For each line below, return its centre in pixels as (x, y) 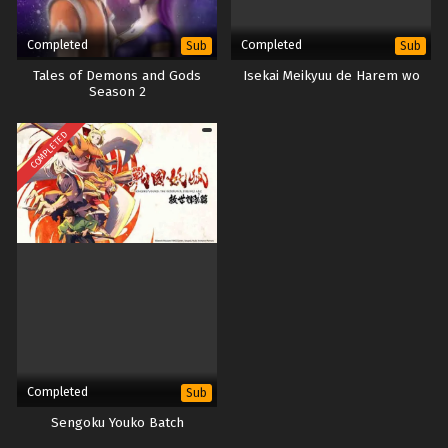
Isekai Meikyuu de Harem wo (331, 75)
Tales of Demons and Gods (117, 75)
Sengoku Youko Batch (117, 422)
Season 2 (117, 91)
